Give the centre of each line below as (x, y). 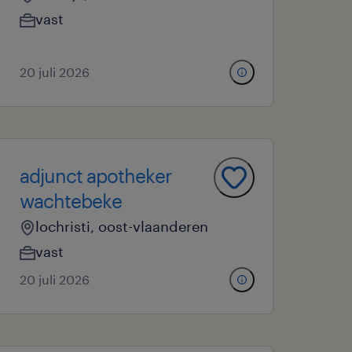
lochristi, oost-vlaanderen (122, 226)
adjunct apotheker (96, 176)
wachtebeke (71, 201)
